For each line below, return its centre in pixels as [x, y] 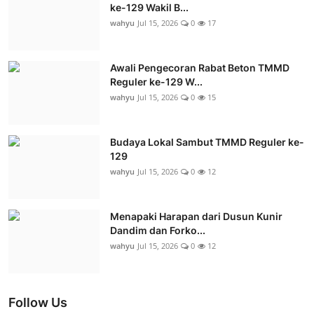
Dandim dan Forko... [158, 230]
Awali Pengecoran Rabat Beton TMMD [200, 67]
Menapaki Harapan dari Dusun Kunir [196, 216]
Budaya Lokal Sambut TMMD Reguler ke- [207, 142]
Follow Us [38, 302]
